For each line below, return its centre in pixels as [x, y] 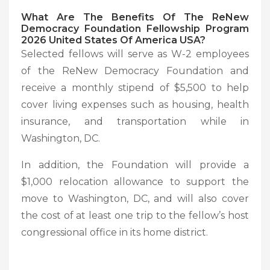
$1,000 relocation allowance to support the [135, 181]
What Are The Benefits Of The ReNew [135, 17]
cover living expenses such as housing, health [135, 104]
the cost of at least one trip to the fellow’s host [135, 215]
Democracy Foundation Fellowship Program [135, 28]
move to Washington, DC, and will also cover [135, 198]
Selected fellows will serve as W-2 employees [135, 54]
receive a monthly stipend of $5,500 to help [135, 87]
